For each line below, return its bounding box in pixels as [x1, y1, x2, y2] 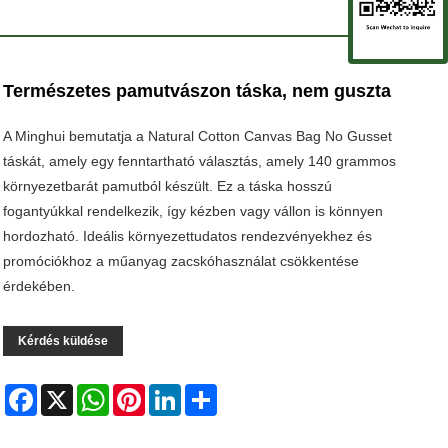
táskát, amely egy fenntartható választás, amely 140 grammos [3, 153, 397, 169]
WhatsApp [109, 384, 175, 400]
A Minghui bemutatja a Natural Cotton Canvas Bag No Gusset [3, 128, 393, 144]
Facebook [37, 384, 101, 400]
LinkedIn [181, 384, 236, 400]
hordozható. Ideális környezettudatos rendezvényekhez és [3, 228, 373, 244]
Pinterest [145, 384, 202, 400]
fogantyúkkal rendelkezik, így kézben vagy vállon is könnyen [3, 203, 384, 219]
